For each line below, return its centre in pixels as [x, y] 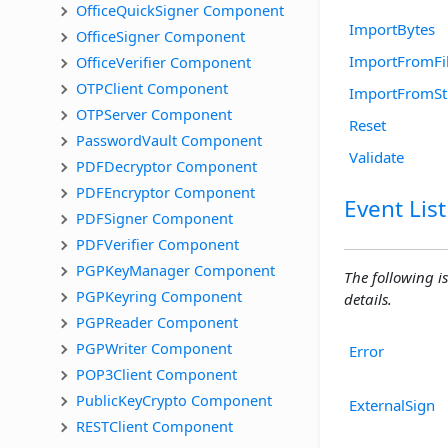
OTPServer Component [154, 113]
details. [368, 299]
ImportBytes [392, 28]
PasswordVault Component [169, 139]
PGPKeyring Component [159, 295]
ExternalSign [392, 405]
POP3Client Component [156, 373]
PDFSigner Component [154, 217]
